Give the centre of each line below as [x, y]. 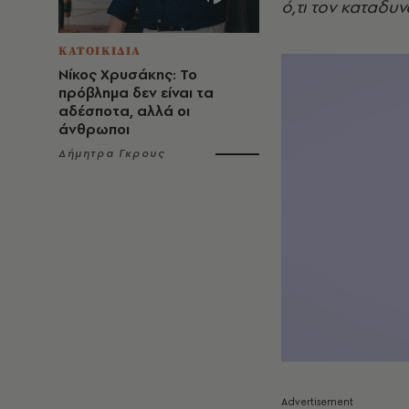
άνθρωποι [94, 129]
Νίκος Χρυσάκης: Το [128, 74]
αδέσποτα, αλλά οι [124, 111]
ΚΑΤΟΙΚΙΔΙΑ [100, 51]
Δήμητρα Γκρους [112, 153]
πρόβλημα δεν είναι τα [136, 93]
